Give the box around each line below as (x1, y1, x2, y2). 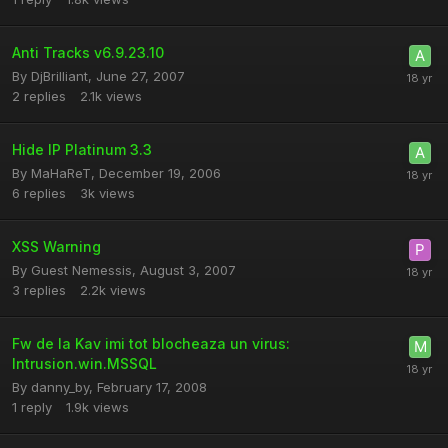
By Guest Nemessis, (12, 262, 140, 278)
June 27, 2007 (96, 68, 185, 84)
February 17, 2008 (97, 379, 207, 395)
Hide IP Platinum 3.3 (12, 141, 152, 158)
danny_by (31, 379, 89, 395)
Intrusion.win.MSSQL (12, 355, 157, 372)
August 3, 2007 (140, 262, 236, 278)
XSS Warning (12, 238, 101, 255)
